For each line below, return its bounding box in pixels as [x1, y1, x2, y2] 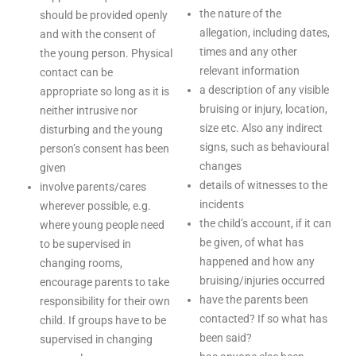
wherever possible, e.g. [40, 199, 151, 212]
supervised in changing [40, 333, 153, 346]
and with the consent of [40, 28, 156, 41]
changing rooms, [40, 257, 122, 269]
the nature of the [199, 7, 281, 20]
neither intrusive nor [40, 104, 137, 117]
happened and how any [199, 255, 315, 268]
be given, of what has [199, 236, 304, 249]
